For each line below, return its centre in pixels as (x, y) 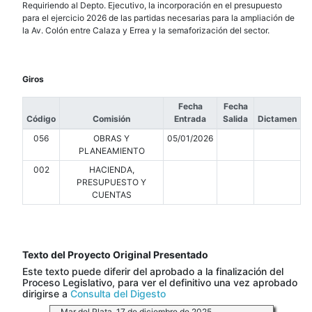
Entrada (190, 119)
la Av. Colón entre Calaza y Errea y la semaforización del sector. (146, 31)
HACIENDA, (111, 170)
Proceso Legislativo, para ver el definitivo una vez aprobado (160, 283)
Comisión (111, 119)
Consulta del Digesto (118, 294)
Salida (235, 119)
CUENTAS (111, 195)
